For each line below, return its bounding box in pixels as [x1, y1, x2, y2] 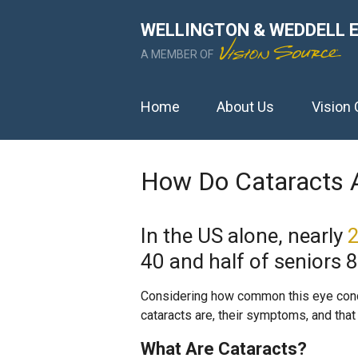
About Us [217, 97, 275, 115]
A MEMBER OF [141, 48, 216, 61]
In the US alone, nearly [141, 224, 348, 248]
